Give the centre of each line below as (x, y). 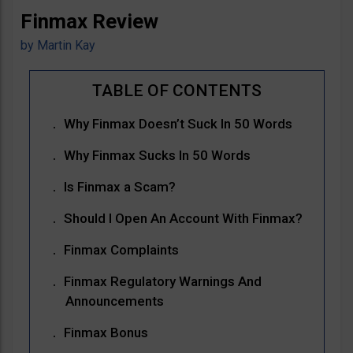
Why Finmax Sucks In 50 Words (157, 156)
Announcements (114, 301)
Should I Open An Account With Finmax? (183, 219)
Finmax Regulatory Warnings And (162, 282)
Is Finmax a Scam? (119, 187)
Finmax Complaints (121, 250)
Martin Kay (66, 46)
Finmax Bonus (106, 333)
